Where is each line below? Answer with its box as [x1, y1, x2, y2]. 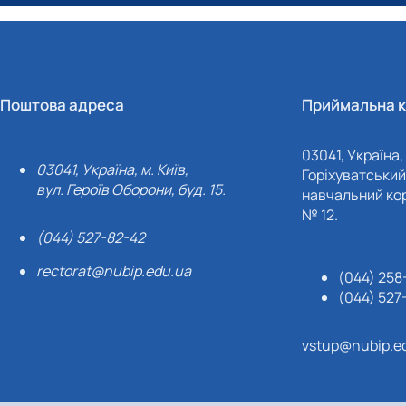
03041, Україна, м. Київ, [36, 159, 189, 179]
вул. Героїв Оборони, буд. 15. [36, 179, 227, 199]
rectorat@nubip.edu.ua [36, 261, 192, 281]
